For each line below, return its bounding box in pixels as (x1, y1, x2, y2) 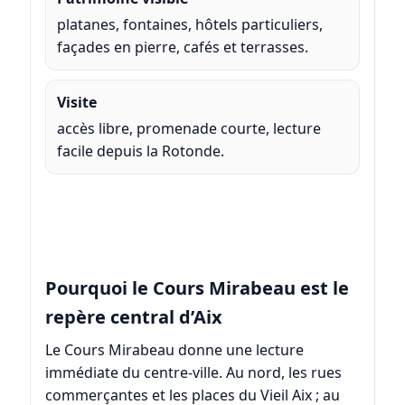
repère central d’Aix (44, 304, 222, 329)
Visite (56, 91, 97, 112)
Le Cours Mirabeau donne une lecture (44, 339, 304, 360)
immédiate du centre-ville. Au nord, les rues (44, 362, 342, 382)
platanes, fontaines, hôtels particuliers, (56, 14, 323, 34)
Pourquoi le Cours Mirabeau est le (44, 275, 349, 300)
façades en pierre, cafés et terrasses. (56, 36, 308, 57)
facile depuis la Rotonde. (56, 140, 224, 161)
